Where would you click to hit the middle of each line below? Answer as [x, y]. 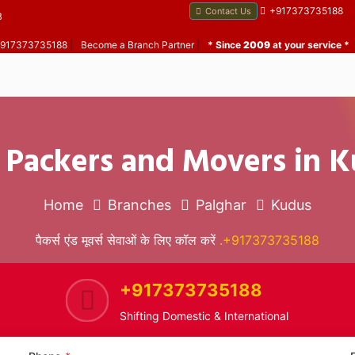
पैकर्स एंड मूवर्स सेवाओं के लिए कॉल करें [128, 240]
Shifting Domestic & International [204, 316]
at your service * [310, 45]
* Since [225, 45]
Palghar [221, 205]
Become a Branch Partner [137, 45]
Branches [139, 205]
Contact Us [228, 11]
